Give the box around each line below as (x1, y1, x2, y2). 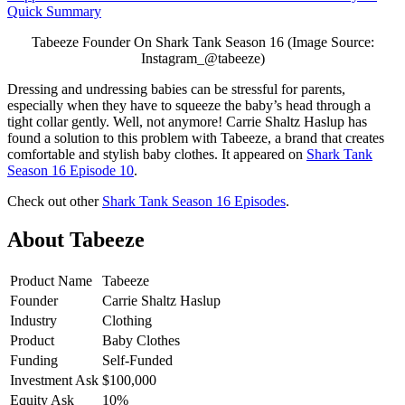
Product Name (10, 272, 92, 288)
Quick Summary (7, 3, 101, 19)
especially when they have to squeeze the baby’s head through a (7, 97, 371, 113)
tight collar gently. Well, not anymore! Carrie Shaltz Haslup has (7, 113, 367, 129)
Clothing (102, 312, 152, 328)
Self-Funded (102, 352, 173, 368)
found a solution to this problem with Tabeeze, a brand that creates (7, 129, 384, 146)
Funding (10, 352, 58, 368)
